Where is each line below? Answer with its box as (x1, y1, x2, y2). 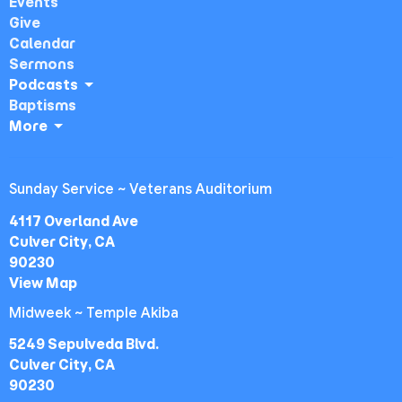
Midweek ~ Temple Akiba (9, 303, 179, 322)
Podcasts (9, 76, 78, 94)
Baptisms (9, 97, 76, 115)
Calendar (9, 35, 75, 53)
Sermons (9, 56, 74, 74)
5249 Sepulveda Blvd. (9, 336, 159, 354)
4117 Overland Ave (9, 212, 138, 230)
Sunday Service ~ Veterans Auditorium (9, 180, 272, 199)
